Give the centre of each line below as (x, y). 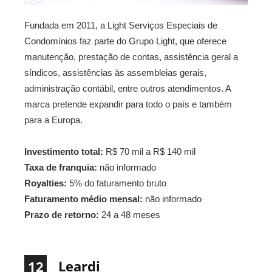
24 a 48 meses (130, 215)
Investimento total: (64, 152)
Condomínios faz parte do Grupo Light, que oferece (125, 41)
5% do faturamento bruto (117, 183)
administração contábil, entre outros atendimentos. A (127, 89)
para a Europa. (53, 120)
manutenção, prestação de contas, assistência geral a (131, 57)
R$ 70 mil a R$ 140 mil (149, 152)
